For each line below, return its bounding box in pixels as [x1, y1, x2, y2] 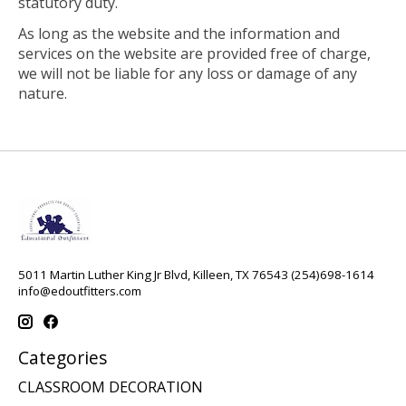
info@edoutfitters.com [18, 283, 141, 300]
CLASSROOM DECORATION [18, 376, 203, 397]
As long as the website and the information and [18, 24, 340, 44]
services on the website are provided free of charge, [18, 43, 371, 64]
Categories [18, 345, 107, 371]
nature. [18, 83, 67, 104]
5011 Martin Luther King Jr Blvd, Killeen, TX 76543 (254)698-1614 [18, 266, 374, 284]
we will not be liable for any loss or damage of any [18, 63, 357, 84]
